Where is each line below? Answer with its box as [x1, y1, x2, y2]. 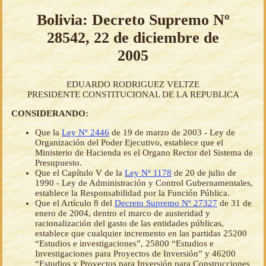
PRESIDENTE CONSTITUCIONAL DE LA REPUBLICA [27, 90, 239, 100]
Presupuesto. [35, 158, 82, 168]
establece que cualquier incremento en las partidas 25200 [35, 229, 247, 239]
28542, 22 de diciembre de [47, 28, 219, 46]
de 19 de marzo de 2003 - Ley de [109, 128, 235, 138]
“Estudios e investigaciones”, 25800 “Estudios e [35, 239, 214, 249]
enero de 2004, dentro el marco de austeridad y [35, 208, 210, 218]
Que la [35, 128, 62, 138]
